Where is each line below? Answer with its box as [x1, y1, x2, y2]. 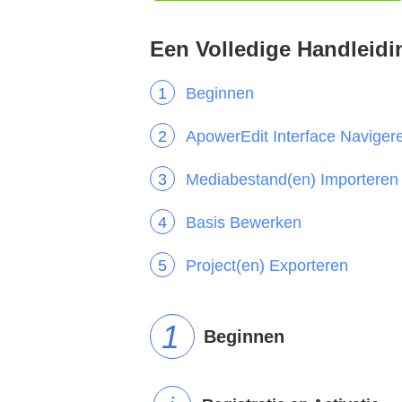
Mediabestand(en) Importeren [186, 170, 398, 188]
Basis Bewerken [186, 214, 301, 232]
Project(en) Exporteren [186, 257, 348, 275]
